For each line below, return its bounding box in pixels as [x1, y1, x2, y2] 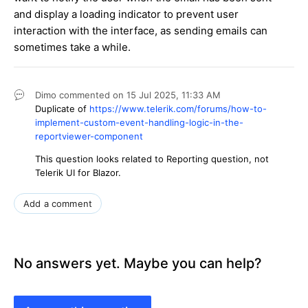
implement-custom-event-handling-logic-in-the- [35, 117, 243, 129]
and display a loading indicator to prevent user [14, 8, 239, 21]
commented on [59, 89, 126, 101]
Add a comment [23, 198, 93, 210]
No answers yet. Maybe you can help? [14, 255, 262, 272]
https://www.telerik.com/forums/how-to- [89, 103, 267, 115]
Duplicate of [35, 103, 89, 115]
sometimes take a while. [14, 41, 131, 54]
